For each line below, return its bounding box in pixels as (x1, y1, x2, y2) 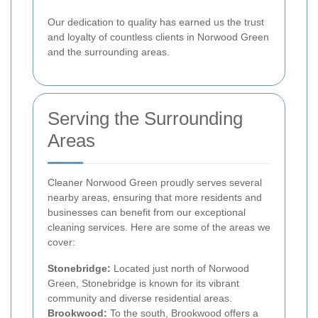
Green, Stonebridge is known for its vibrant (48, 277, 239, 289)
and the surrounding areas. (48, 45, 170, 57)
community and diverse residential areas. (48, 292, 232, 304)
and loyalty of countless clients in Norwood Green (48, 31, 269, 43)
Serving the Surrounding (48, 107, 243, 129)
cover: (48, 236, 75, 248)
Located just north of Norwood (111, 262, 249, 274)
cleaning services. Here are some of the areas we (48, 221, 270, 233)
